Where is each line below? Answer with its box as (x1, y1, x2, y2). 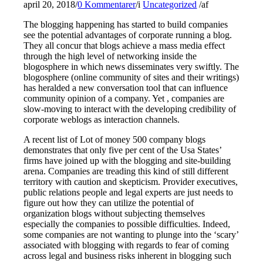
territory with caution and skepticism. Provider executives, (23, 176, 238, 187)
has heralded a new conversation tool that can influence (23, 82, 228, 93)
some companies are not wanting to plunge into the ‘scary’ (23, 229, 239, 240)
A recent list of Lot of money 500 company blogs (23, 134, 206, 144)
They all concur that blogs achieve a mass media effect (23, 40, 225, 50)
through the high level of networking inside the (23, 50, 197, 61)
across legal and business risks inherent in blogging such (23, 250, 232, 261)
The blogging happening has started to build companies (23, 19, 228, 29)
